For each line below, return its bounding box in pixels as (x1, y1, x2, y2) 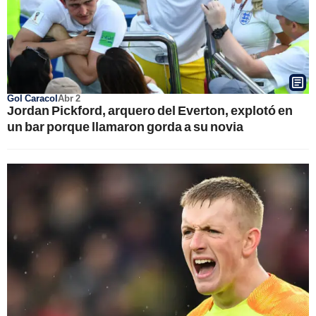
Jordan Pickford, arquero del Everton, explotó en (7, 102, 293, 118)
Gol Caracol (7, 92, 58, 104)
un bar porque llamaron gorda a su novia (7, 119, 243, 134)
